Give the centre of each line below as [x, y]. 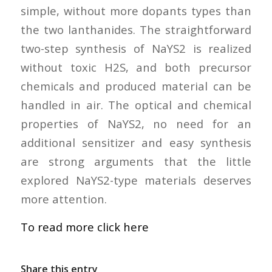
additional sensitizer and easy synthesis [136, 142]
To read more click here [84, 227]
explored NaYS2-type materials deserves [136, 180]
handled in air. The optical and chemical [136, 104]
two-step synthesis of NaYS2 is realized [136, 48]
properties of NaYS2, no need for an [136, 123]
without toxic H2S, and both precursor [136, 67]
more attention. [63, 199]
